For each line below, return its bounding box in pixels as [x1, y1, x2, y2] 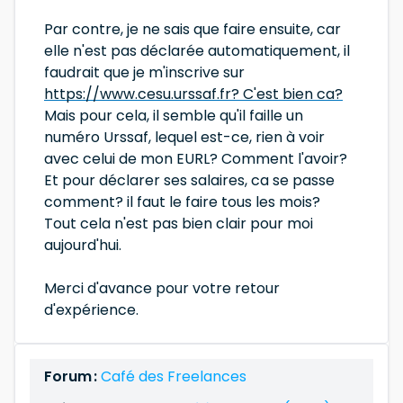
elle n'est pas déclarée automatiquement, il [44, 40, 350, 61]
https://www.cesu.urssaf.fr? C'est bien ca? [44, 84, 343, 104]
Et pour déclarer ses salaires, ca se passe [44, 170, 335, 191]
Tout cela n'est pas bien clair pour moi [44, 213, 313, 234]
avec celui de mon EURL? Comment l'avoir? [44, 148, 347, 169]
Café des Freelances [101, 366, 246, 387]
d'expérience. [44, 300, 139, 320]
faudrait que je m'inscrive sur [44, 62, 245, 83]
